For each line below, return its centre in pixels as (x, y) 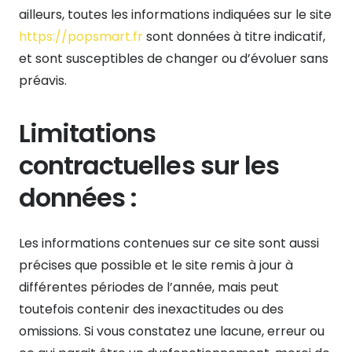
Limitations (88, 133)
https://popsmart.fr (81, 36)
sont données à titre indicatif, (234, 36)
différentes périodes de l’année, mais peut (149, 287)
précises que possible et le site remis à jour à (156, 265)
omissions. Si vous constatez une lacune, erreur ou (172, 331)
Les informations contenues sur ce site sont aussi (169, 243)
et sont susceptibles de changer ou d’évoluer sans (174, 58)
